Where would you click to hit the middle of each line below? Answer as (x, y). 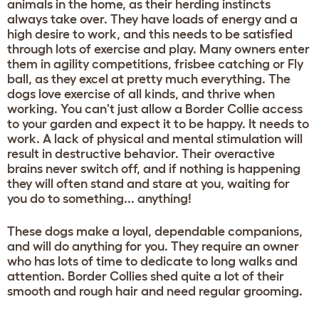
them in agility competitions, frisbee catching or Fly (155, 64)
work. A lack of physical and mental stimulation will (155, 138)
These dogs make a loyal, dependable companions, (155, 231)
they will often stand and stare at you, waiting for (148, 183)
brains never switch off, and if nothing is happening (154, 168)
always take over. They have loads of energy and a (152, 19)
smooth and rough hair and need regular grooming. (155, 291)
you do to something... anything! (99, 198)
